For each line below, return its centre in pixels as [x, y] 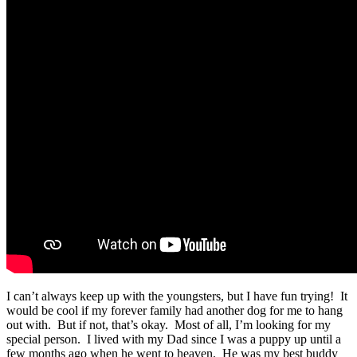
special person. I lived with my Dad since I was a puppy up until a [174, 339]
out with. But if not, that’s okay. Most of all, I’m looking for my [169, 324]
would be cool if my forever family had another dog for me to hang [175, 310]
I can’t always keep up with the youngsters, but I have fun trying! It [177, 296]
